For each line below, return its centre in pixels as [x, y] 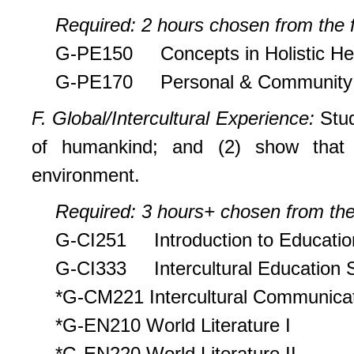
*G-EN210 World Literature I [173, 325]
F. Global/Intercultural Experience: [176, 118]
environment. [86, 175]
